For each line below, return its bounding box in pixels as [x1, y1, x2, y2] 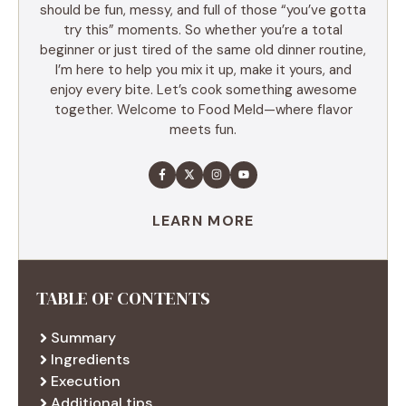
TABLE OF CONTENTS [36, 285, 210, 311]
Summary [51, 327, 116, 347]
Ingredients [51, 349, 130, 369]
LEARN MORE [151, 210, 255, 230]
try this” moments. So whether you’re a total [63, 20, 343, 39]
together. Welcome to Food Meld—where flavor [53, 100, 353, 119]
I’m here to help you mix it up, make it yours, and [54, 60, 352, 79]
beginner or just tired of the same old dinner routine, [40, 40, 366, 59]
